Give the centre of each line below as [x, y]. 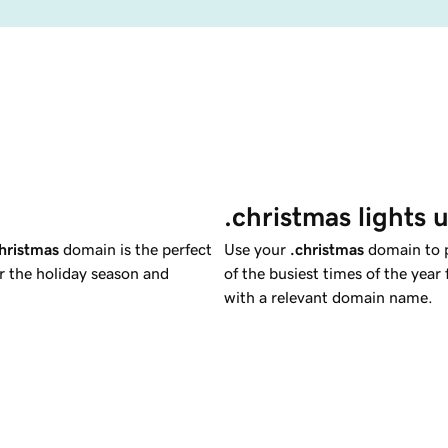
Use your [257, 248]
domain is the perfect [135, 248]
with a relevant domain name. [328, 296]
